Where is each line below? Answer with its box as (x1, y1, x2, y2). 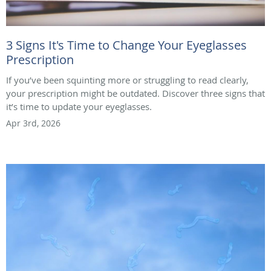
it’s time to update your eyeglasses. (6, 100, 152, 113)
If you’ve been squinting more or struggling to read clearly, (6, 73, 249, 86)
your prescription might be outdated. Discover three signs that (6, 87, 265, 99)
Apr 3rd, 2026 (6, 117, 60, 129)
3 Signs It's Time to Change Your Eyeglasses (6, 36, 247, 53)
